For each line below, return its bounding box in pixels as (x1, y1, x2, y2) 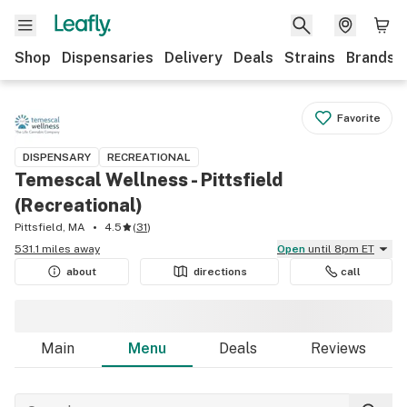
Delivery (164, 49, 223, 66)
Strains (284, 49, 335, 66)
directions (194, 265, 247, 278)
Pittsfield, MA (15, 221, 85, 233)
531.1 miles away (15, 243, 100, 255)
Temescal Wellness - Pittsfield (15, 169, 283, 191)
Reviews (310, 340, 366, 357)
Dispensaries (62, 49, 154, 66)
